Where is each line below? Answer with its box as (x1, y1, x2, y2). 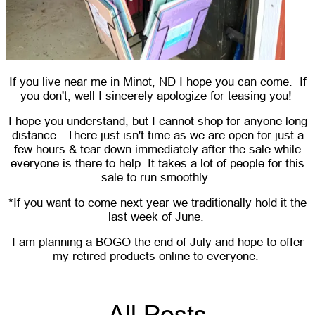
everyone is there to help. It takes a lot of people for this (11, 156, 304, 170)
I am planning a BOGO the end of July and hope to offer (11, 235, 304, 249)
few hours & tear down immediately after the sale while (14, 142, 301, 156)
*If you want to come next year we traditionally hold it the (8, 195, 307, 210)
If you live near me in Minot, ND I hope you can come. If (8, 75, 307, 89)
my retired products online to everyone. (53, 249, 262, 263)
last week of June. (108, 210, 207, 224)
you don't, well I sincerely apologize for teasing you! (20, 89, 295, 103)
